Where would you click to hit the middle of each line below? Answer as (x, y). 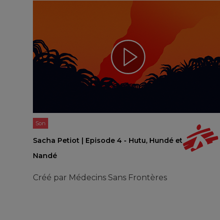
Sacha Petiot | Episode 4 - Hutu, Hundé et (108, 141)
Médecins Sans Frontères (118, 178)
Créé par (51, 178)
